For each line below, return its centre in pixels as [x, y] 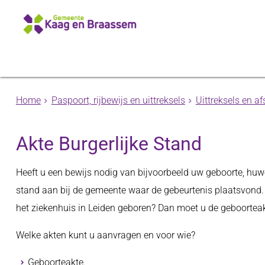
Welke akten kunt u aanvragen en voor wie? [105, 235]
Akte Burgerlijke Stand [109, 144]
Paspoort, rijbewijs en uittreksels [118, 100]
